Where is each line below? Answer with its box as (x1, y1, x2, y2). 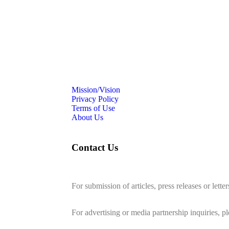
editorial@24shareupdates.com (72, 190, 171, 199)
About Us (72, 113, 103, 122)
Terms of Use (72, 104, 115, 113)
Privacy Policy (72, 95, 119, 104)
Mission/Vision (72, 85, 120, 95)
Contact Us (72, 142, 118, 153)
